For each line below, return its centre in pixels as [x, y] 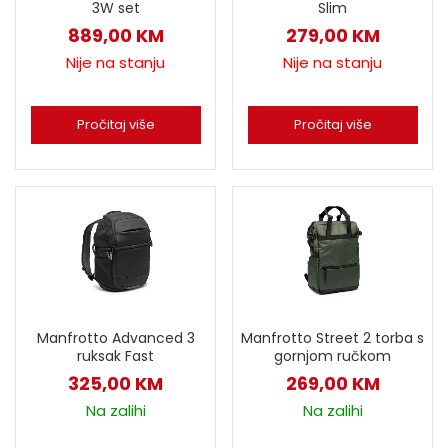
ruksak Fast [115, 356]
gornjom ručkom [332, 356]
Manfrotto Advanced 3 [115, 338]
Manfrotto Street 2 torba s [332, 338]
